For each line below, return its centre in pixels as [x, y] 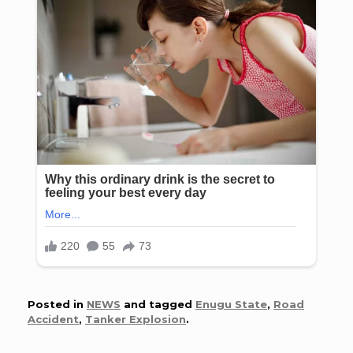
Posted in [57, 305]
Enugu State [231, 305]
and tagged [158, 305]
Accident [53, 320]
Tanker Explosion [136, 320]
